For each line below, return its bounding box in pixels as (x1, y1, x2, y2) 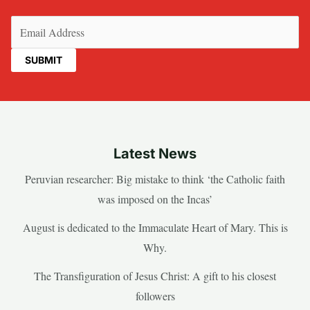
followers (135, 289, 175, 304)
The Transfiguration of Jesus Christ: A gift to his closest (34, 268, 276, 284)
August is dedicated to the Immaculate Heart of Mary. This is (22, 220, 288, 235)
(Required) (179, 18, 227, 33)
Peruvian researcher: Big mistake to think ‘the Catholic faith (25, 172, 285, 187)
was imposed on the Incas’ (98, 192, 212, 207)
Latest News (113, 145, 197, 163)
